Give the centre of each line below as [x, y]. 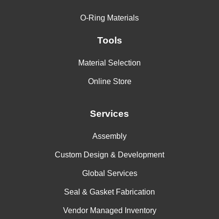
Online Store [109, 82]
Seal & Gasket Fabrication [109, 192]
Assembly [109, 136]
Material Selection [109, 63]
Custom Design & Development [109, 155]
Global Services [109, 174]
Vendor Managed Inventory [109, 211]
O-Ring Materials [109, 18]
